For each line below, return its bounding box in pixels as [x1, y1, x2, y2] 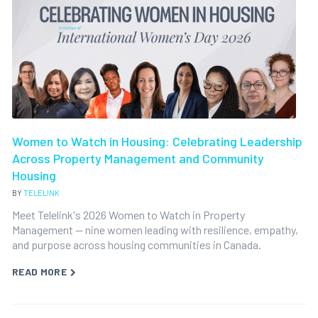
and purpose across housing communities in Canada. [11, 238, 261, 251]
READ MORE [11, 265, 67, 278]
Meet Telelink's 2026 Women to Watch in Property [11, 208, 245, 221]
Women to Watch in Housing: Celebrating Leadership [11, 133, 302, 149]
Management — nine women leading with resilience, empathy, [11, 223, 298, 236]
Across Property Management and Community [11, 150, 264, 166]
